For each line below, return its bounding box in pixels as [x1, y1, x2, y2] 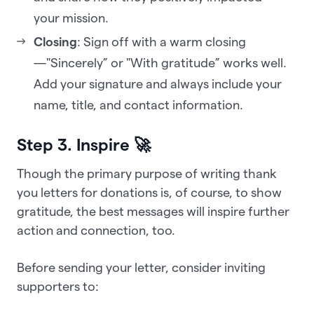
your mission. [34, 11, 109, 25]
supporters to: [17, 279, 99, 293]
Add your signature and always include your [34, 76, 282, 90]
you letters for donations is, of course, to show [17, 185, 282, 199]
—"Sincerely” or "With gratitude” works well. [34, 55, 287, 69]
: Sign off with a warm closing [77, 34, 246, 48]
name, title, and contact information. [34, 97, 246, 111]
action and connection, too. [17, 223, 178, 237]
